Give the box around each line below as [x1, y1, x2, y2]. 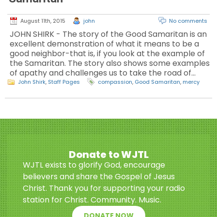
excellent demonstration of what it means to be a [10, 38, 199, 49]
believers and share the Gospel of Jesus [23, 171, 175, 182]
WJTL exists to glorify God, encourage [23, 159, 165, 170]
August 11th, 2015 [20, 17, 65, 25]
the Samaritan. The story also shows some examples [10, 58, 210, 69]
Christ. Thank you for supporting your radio [23, 183, 185, 194]
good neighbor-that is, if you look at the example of [10, 48, 205, 59]
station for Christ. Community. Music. [23, 194, 161, 205]
